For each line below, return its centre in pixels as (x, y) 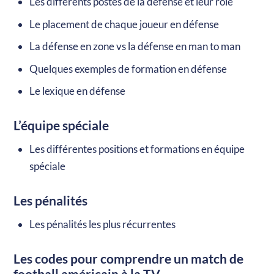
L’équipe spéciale (61, 126)
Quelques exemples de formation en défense (128, 68)
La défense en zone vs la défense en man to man (135, 46)
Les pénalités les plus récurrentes (102, 224)
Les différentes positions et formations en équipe (137, 149)
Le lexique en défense (77, 91)
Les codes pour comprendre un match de (129, 259)
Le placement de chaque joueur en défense (124, 24)
